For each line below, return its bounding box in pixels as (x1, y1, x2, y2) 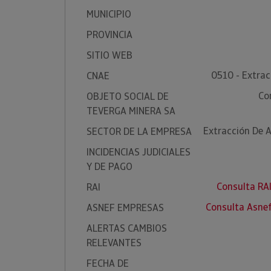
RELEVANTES (87, 237, 142, 249)
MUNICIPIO (87, 8, 131, 21)
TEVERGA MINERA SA (87, 105, 175, 117)
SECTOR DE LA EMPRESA (87, 125, 192, 138)
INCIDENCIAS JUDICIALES (87, 146, 191, 158)
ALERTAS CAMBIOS (87, 222, 167, 235)
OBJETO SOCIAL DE (87, 90, 169, 103)
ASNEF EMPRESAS (87, 201, 164, 214)
